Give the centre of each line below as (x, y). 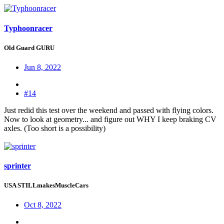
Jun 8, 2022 (42, 67)
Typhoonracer (28, 28)
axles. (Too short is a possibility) (55, 128)
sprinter (17, 166)
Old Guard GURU (29, 47)
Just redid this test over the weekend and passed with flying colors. (109, 110)
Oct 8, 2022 (43, 205)
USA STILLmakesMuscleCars (46, 185)
